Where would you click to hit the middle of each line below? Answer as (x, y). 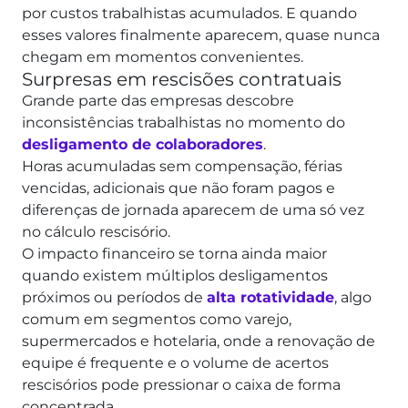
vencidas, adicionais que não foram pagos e (178, 188)
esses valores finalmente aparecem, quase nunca (201, 35)
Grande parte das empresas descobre (158, 100)
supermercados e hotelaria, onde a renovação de (199, 341)
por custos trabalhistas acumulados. (154, 13)
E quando (321, 13)
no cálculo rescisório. (98, 231)
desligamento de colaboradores (143, 144)
